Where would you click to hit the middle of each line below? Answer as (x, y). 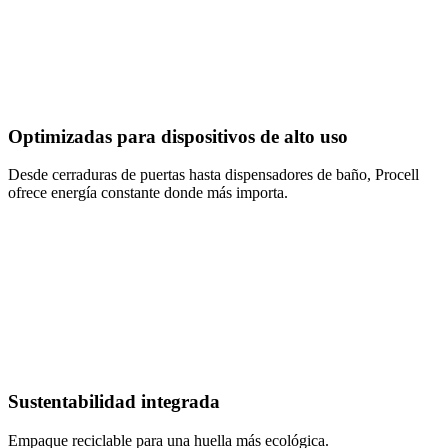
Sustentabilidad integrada (114, 402)
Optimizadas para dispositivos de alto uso (178, 136)
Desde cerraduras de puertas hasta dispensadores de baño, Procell (213, 175)
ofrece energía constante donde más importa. (148, 193)
